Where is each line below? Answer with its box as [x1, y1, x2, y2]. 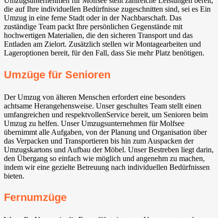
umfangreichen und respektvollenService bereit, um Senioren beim [4, 110, 208, 119]
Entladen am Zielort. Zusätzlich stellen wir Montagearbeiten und [4, 40, 201, 49]
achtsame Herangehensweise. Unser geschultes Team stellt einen [4, 101, 201, 110]
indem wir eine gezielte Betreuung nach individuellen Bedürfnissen [4, 163, 210, 171]
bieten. [4, 171, 24, 180]
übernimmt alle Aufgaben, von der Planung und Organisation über [4, 127, 207, 136]
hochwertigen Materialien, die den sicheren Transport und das [4, 31, 193, 40]
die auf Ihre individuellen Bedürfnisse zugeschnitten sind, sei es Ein [4, 5, 211, 14]
